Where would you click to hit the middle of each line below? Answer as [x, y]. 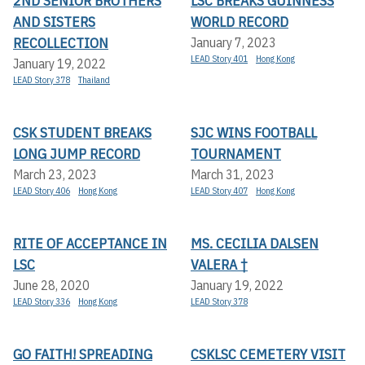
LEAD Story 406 [42, 190]
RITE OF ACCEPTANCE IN [90, 243]
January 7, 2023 [233, 42]
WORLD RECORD [240, 21]
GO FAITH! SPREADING [83, 354]
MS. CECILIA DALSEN [255, 243]
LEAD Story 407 [219, 190]
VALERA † [219, 264]
